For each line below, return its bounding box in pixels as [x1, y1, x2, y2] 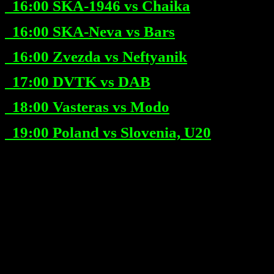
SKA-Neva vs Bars [49, 23, 175, 40]
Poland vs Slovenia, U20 [49, 124, 211, 141]
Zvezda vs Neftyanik [49, 48, 187, 65]
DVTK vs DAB [49, 73, 150, 90]
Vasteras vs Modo [49, 98, 169, 116]
